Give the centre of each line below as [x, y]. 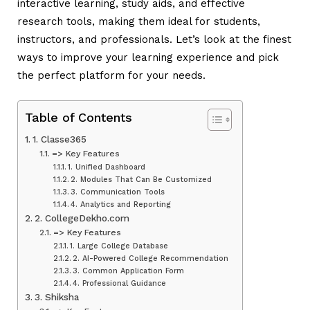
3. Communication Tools [117, 192]
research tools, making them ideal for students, [139, 21]
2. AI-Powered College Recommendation [150, 258]
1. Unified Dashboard [106, 167]
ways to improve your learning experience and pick [148, 57]
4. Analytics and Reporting [120, 204]
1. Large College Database [120, 246]
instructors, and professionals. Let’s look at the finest [154, 39]
